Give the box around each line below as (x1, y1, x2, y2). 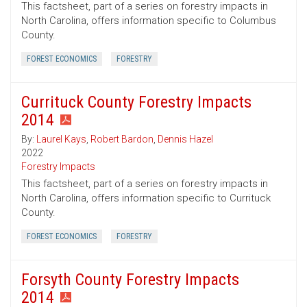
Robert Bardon (90, 134, 153, 145)
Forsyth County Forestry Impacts (21, 270, 239, 290)
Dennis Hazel (158, 134, 213, 145)
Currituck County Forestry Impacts (21, 93, 251, 112)
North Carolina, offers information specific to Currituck (21, 192, 271, 205)
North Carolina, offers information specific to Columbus (21, 14, 276, 27)
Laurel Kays (36, 134, 86, 145)
